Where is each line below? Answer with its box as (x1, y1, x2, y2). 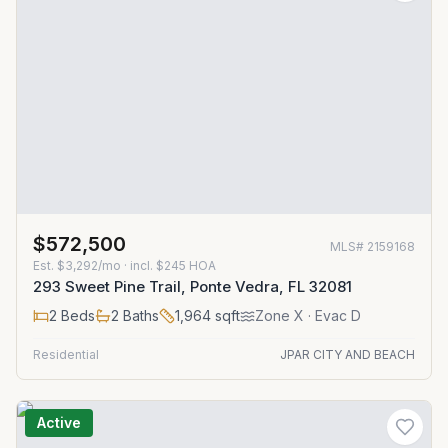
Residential (33, 347, 99, 362)
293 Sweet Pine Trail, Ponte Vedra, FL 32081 (33, 277, 352, 296)
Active (37, 414, 81, 431)
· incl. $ (121, 258, 164, 273)
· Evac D (304, 307, 361, 324)
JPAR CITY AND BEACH (280, 347, 415, 362)
